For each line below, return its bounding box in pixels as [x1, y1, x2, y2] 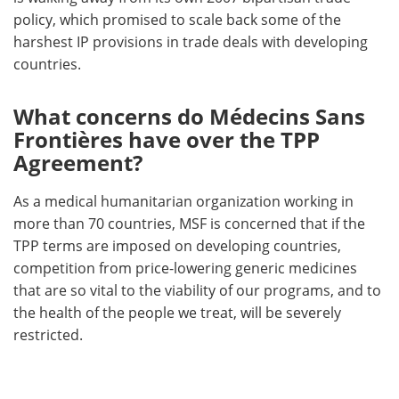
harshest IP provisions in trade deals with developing [13, 32, 368, 53]
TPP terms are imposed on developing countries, [13, 236, 341, 256]
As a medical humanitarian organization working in [13, 191, 354, 212]
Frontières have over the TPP [13, 125, 320, 155]
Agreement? [13, 148, 142, 178]
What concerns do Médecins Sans [13, 102, 365, 132]
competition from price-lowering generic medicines [13, 258, 357, 279]
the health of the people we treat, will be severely [13, 303, 341, 323]
